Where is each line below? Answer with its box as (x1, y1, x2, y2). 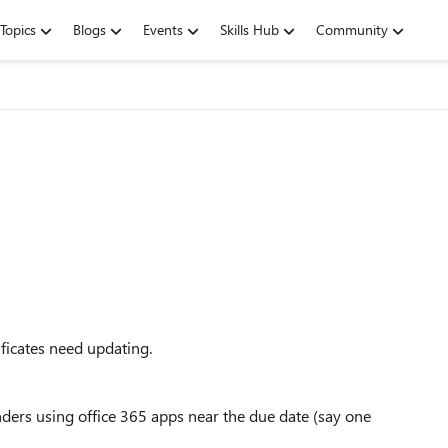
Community (316, 20, 388, 39)
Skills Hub (220, 20, 279, 39)
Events (143, 20, 183, 39)
